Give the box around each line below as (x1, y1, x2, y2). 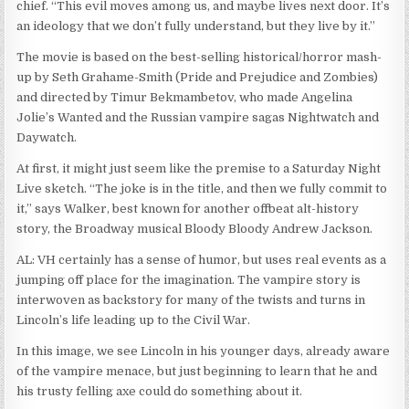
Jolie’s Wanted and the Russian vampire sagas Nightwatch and (16, 110, 380, 125)
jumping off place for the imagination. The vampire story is (16, 273, 362, 288)
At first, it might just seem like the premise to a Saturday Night (16, 162, 382, 176)
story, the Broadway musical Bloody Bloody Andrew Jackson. (16, 222, 373, 236)
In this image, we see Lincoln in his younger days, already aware (16, 344, 391, 359)
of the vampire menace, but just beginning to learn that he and (16, 364, 378, 379)
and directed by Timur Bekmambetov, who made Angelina (16, 90, 353, 105)
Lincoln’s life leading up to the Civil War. (16, 313, 251, 328)
